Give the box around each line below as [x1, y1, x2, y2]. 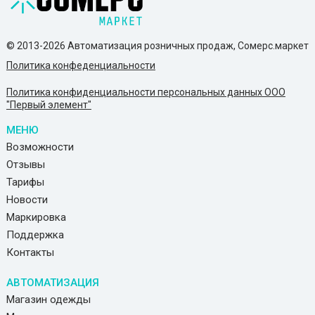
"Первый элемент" [6, 99, 91, 111]
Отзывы [6, 158, 45, 172]
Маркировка [6, 211, 66, 224]
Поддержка [6, 229, 64, 242]
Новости [6, 193, 48, 207]
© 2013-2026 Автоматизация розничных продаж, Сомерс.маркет [6, 40, 309, 52]
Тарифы [6, 176, 44, 189]
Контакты [6, 246, 54, 259]
